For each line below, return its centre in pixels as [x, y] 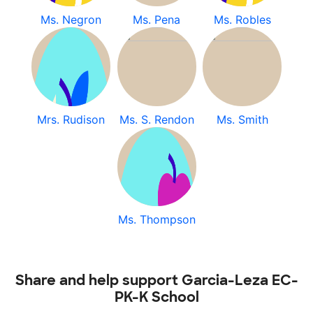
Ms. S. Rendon [156, 119]
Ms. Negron [71, 20]
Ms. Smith [242, 119]
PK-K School [156, 297]
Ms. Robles [242, 20]
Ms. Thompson [156, 219]
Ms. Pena [156, 20]
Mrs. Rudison [71, 119]
